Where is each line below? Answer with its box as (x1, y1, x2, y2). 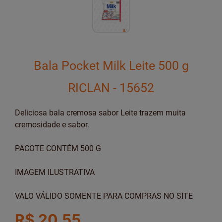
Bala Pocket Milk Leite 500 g (33, 58, 189, 73)
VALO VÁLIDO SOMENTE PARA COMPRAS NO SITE (15, 191, 193, 201)
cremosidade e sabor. (15, 120, 89, 129)
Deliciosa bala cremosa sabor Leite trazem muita (15, 108, 186, 117)
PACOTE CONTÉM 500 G (15, 144, 101, 153)
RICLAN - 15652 (68, 81, 154, 95)
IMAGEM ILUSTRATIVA (15, 167, 95, 177)
